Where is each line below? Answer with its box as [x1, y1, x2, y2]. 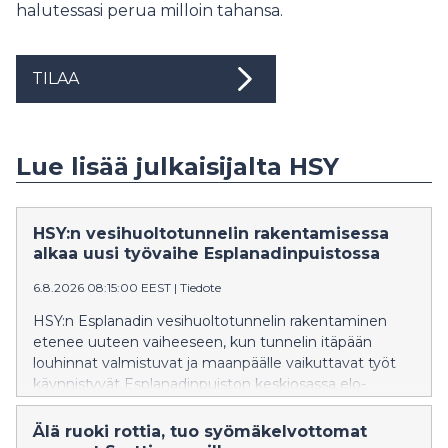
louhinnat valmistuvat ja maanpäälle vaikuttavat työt [33, 353, 396, 372]
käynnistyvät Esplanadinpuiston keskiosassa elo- [33, 374, 366, 393]
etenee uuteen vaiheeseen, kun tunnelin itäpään [33, 332, 372, 351]
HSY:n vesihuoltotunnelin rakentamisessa [33, 223, 389, 243]
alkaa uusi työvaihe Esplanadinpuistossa [33, 243, 380, 263]
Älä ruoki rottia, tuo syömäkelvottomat [33, 421, 367, 441]
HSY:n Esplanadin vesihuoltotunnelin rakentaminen [33, 311, 387, 330]
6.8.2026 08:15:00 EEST [33, 279, 171, 295]
